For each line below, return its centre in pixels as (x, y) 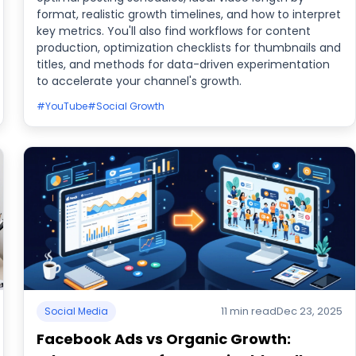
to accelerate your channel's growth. (139, 81)
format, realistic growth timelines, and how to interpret (189, 14)
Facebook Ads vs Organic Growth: (164, 339)
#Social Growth (126, 106)
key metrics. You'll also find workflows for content (174, 31)
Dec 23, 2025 (309, 311)
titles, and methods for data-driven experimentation (184, 64)
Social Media (77, 311)
